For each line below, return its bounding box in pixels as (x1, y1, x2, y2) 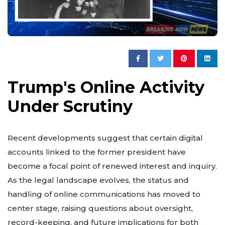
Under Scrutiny (8, 96, 133, 117)
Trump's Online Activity (8, 77, 204, 97)
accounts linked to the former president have (8, 147, 186, 157)
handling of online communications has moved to (8, 189, 200, 199)
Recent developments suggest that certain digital (8, 133, 203, 143)
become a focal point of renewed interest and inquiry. (8, 161, 217, 171)
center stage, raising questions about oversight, (8, 203, 193, 213)
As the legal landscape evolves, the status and (8, 175, 189, 185)
